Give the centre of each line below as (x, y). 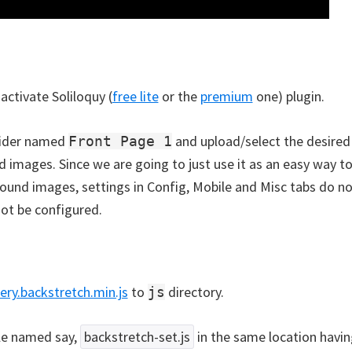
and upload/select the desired (261, 141)
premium (226, 96)
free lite (135, 96)
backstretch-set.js (137, 337)
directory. (194, 292)
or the (179, 96)
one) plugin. (288, 96)
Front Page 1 (120, 141)
